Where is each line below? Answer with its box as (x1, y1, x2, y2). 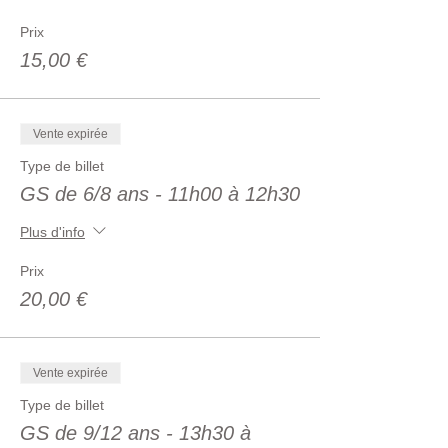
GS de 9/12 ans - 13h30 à (20, 421, 251, 445)
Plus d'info (20, 223, 85, 240)
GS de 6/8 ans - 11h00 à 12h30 (20, 182, 300, 206)
